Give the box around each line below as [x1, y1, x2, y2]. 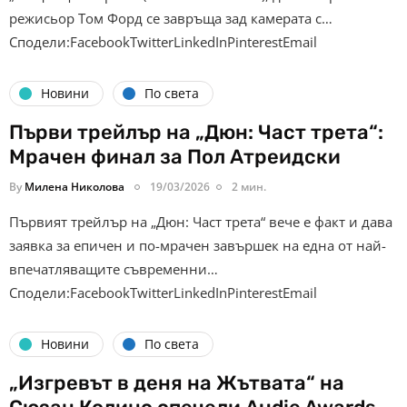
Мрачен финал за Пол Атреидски [9, 144, 341, 169]
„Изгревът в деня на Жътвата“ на [9, 370, 344, 395]
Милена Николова [25, 178, 124, 194]
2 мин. [232, 178, 266, 194]
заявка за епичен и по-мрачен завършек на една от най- [9, 235, 386, 254]
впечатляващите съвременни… [9, 259, 218, 278]
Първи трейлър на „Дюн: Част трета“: [9, 119, 383, 144]
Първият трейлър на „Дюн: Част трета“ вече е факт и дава [9, 212, 392, 231]
